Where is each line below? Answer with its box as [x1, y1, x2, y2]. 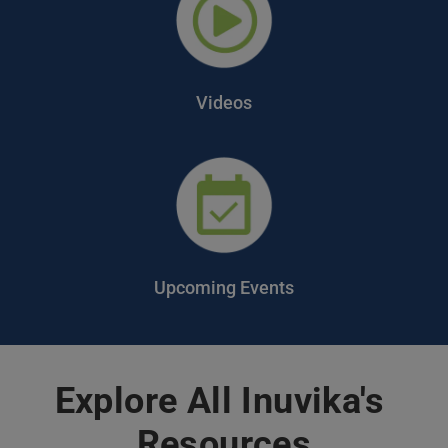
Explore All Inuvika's [54, 380, 384, 422]
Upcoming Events [154, 277, 294, 298]
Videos [196, 92, 252, 113]
